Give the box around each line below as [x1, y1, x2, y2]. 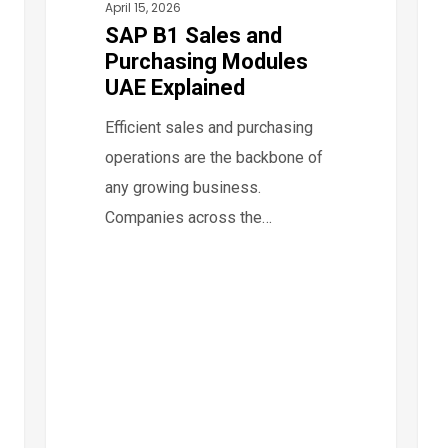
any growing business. [105, 177, 262, 197]
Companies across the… [105, 207, 273, 227]
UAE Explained [105, 74, 246, 100]
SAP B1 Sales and [105, 22, 283, 48]
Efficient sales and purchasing [105, 117, 314, 137]
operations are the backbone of [105, 147, 324, 167]
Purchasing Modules [105, 48, 309, 74]
